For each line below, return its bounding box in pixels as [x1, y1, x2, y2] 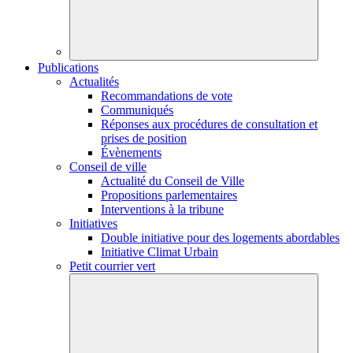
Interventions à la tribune [101, 203, 224, 216]
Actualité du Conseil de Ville [101, 174, 244, 188]
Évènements [101, 146, 162, 159]
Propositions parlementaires [101, 188, 237, 202]
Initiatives [69, 217, 117, 230]
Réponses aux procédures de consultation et [101, 117, 318, 131]
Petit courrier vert [69, 259, 155, 273]
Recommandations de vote [101, 89, 232, 102]
